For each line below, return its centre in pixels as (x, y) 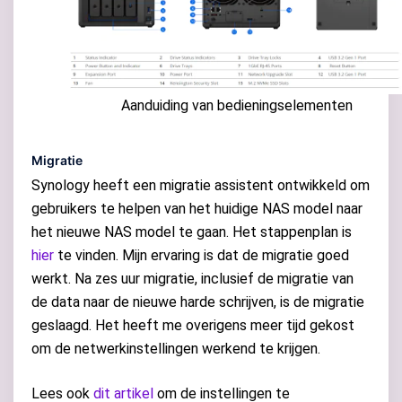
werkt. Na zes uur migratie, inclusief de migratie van (192, 279)
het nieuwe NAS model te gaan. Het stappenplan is (192, 232)
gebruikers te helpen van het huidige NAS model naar (197, 209)
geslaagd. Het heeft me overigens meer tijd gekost (193, 326)
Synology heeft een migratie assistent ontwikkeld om (201, 186)
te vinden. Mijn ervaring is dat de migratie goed (201, 256)
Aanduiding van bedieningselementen (237, 106)
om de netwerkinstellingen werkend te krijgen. (176, 349)
